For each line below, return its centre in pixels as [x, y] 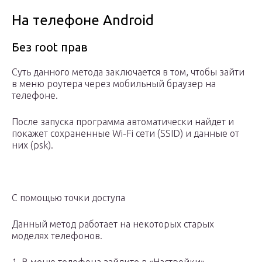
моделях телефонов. [57, 236]
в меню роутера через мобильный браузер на [114, 84]
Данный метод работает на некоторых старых [113, 224]
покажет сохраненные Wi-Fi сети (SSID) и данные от [125, 134]
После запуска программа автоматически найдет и [123, 122]
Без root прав [50, 47]
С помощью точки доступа [68, 198]
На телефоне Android [83, 20]
